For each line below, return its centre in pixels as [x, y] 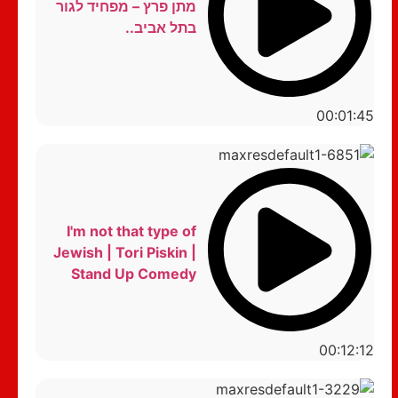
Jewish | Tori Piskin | [124, 252]
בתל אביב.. [160, 28]
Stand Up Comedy [133, 273]
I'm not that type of [131, 231]
